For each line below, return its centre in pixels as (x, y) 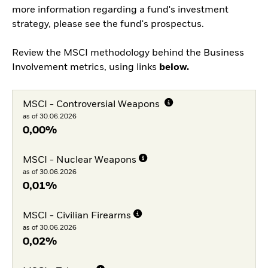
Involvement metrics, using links (86, 68)
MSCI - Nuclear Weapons (79, 161)
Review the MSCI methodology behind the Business (128, 54)
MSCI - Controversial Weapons (92, 105)
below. (174, 68)
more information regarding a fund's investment (120, 10)
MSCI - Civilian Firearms (77, 216)
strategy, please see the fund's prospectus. (108, 25)
